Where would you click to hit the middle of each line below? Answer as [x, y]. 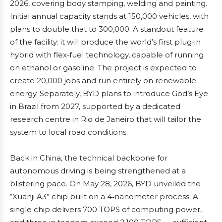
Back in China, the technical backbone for [89, 158]
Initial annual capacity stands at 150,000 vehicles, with [109, 16]
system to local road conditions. [69, 132]
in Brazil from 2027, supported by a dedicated [95, 106]
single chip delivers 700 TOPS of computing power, [106, 209]
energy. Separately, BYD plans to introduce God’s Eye [109, 93]
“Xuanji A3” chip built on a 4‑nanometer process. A [104, 196]
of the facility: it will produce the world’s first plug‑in [105, 42]
